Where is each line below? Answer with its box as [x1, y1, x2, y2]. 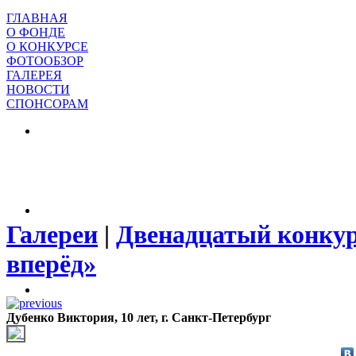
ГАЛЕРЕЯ [6, 68, 62, 82]
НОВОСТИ [6, 83, 70, 96]
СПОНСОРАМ [6, 97, 88, 110]
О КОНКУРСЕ [6, 40, 88, 53]
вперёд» [6, 250, 96, 279]
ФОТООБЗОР [6, 54, 83, 68]
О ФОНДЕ [6, 25, 65, 39]
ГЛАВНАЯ [6, 11, 68, 25]
